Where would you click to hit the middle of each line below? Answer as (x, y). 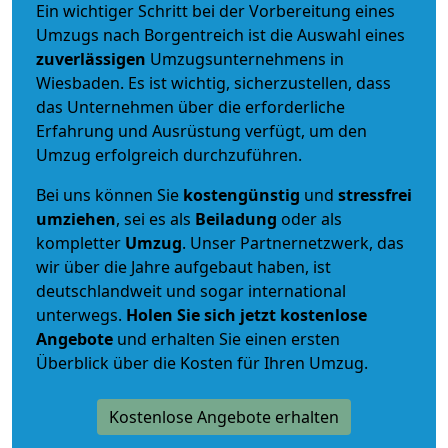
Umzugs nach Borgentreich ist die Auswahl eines (220, 34)
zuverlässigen (93, 58)
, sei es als (155, 218)
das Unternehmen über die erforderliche (190, 106)
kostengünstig (241, 194)
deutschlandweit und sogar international (191, 290)
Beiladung (236, 218)
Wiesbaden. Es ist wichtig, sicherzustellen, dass (213, 82)
